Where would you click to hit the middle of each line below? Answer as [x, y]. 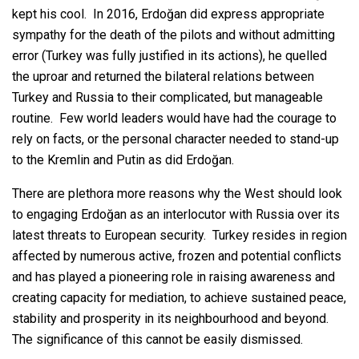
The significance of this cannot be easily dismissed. [157, 340]
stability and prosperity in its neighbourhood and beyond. [172, 319]
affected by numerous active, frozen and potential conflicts [177, 256]
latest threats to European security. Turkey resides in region [179, 236]
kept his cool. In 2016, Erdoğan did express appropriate [168, 14]
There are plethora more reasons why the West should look [177, 194]
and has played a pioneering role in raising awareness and [173, 277]
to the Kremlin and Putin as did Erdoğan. [123, 160]
